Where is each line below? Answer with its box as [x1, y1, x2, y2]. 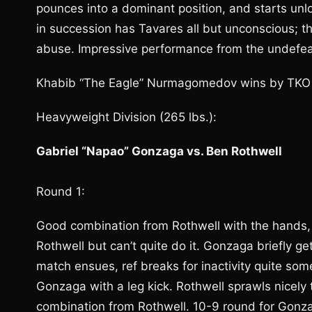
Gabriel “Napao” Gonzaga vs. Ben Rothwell [36, 144, 282, 158]
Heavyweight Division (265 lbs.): [36, 110, 217, 124]
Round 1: [36, 185, 85, 198]
